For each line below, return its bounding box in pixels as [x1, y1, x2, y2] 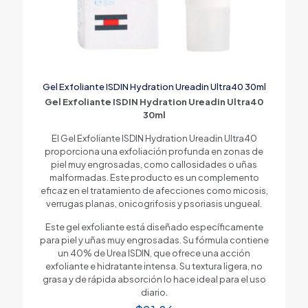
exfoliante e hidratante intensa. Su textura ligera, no [45, 260, 263, 272]
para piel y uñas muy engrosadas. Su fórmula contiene [39, 234, 269, 245]
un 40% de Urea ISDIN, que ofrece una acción [58, 247, 250, 258]
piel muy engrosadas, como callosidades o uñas [51, 158, 257, 170]
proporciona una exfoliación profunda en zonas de [45, 145, 263, 157]
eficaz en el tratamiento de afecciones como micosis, [40, 184, 268, 196]
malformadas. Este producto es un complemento [49, 171, 259, 183]
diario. [140, 286, 168, 298]
